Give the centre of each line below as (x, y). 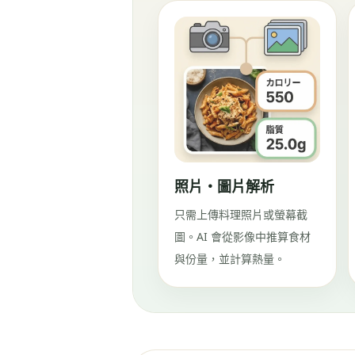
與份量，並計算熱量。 (230, 259)
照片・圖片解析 (224, 186)
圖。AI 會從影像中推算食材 (242, 237)
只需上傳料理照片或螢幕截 (241, 214)
